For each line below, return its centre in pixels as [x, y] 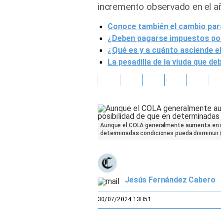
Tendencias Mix [44, 65]
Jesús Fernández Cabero [170, 180]
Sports [30, 87]
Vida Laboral [38, 43]
